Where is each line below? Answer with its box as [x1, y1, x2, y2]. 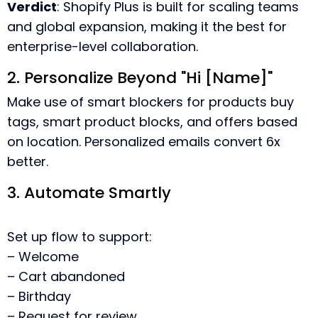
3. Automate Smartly [7, 182, 171, 204]
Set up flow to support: [7, 228, 152, 246]
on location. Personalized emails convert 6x [7, 133, 280, 150]
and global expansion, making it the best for [7, 18, 287, 35]
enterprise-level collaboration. [7, 38, 198, 55]
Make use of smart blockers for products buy [7, 93, 294, 111]
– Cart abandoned [7, 268, 125, 285]
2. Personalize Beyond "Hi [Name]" [7, 67, 273, 89]
